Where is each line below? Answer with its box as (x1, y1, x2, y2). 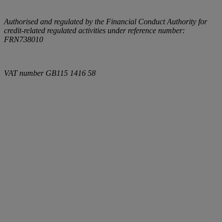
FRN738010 (4, 35, 43, 44)
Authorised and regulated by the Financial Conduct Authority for (4, 17, 207, 26)
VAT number (4, 68, 46, 77)
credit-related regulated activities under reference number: (4, 26, 185, 35)
